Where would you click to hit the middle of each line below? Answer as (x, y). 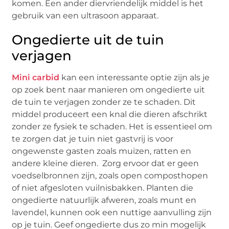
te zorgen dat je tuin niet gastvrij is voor (93, 139)
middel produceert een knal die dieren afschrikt (110, 114)
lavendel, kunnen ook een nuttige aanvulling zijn (112, 213)
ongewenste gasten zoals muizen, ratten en (102, 151)
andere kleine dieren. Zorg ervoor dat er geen (106, 164)
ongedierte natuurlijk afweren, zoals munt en (104, 200)
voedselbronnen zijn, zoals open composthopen (110, 176)
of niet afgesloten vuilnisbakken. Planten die (103, 188)
